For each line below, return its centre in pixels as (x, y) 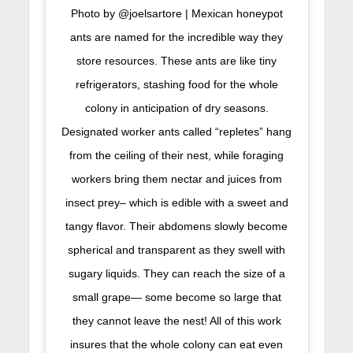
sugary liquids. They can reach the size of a (176, 274)
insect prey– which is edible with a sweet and (176, 203)
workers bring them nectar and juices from (176, 179)
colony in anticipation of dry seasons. (176, 108)
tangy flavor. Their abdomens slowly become (176, 227)
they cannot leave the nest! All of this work (176, 321)
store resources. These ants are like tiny (176, 61)
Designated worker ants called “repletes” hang (176, 132)
